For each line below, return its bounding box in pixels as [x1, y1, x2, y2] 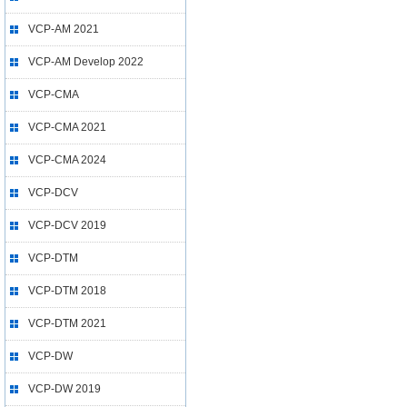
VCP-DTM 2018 [28, 284, 106, 297]
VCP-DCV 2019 [28, 219, 106, 232]
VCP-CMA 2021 [28, 121, 106, 134]
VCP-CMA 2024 [28, 154, 106, 166]
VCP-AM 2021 [28, 23, 99, 35]
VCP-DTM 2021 [28, 317, 106, 330]
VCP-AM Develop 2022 [28, 55, 144, 68]
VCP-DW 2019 [28, 382, 101, 395]
